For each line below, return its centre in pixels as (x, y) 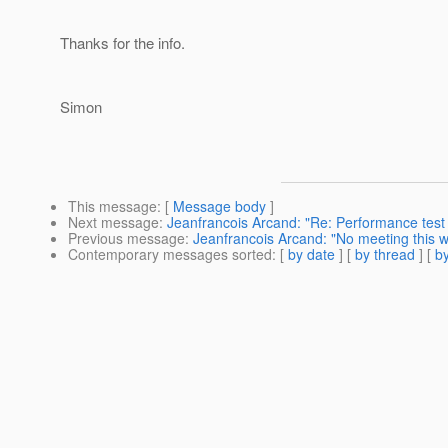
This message (112, 206)
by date (311, 254)
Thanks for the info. (122, 43)
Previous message (126, 238)
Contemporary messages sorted (170, 254)
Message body (219, 206)
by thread (385, 254)
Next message (113, 222)
